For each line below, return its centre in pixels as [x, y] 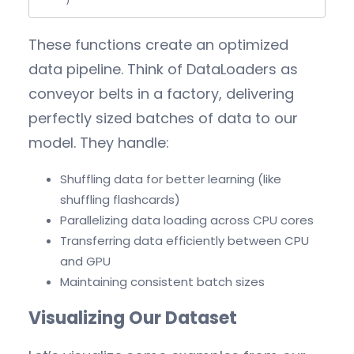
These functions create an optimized [158, 45]
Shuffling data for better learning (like [171, 179]
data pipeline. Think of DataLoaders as [163, 70]
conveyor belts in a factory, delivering [161, 94]
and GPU [85, 262]
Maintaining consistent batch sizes [162, 282]
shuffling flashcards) [120, 200]
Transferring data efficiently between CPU [185, 241]
